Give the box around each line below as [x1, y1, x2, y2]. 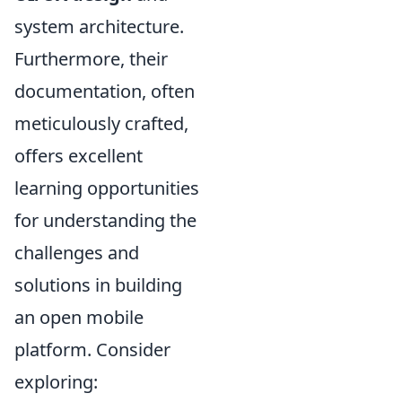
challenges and [14, 240, 139, 265]
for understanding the [14, 208, 197, 232]
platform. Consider [14, 337, 170, 362]
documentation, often [14, 79, 195, 103]
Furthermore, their [14, 47, 168, 71]
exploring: [14, 370, 98, 394]
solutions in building [14, 273, 182, 297]
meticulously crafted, [14, 111, 188, 135]
